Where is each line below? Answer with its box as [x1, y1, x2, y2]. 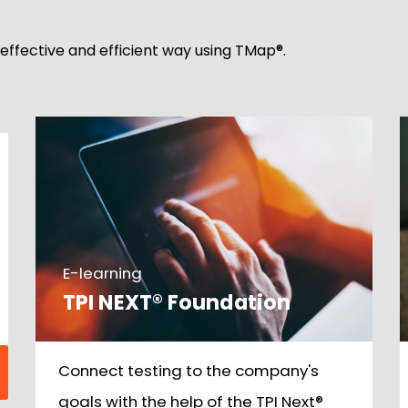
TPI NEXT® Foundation [63, 287, 291, 317]
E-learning [63, 261, 142, 284]
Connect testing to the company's [58, 360, 319, 382]
